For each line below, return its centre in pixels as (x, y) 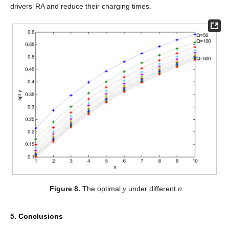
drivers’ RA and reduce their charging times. (81, 6)
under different (152, 189)
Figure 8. (65, 189)
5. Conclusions (37, 216)
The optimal (101, 189)
